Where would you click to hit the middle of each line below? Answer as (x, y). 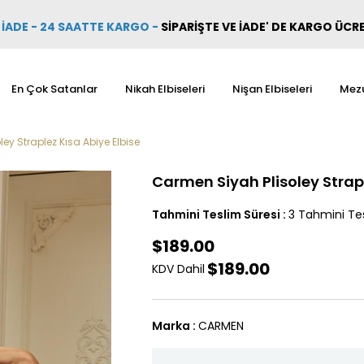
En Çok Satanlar (54, 89)
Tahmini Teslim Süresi (216, 214)
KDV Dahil (178, 269)
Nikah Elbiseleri (165, 89)
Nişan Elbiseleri (272, 89)
